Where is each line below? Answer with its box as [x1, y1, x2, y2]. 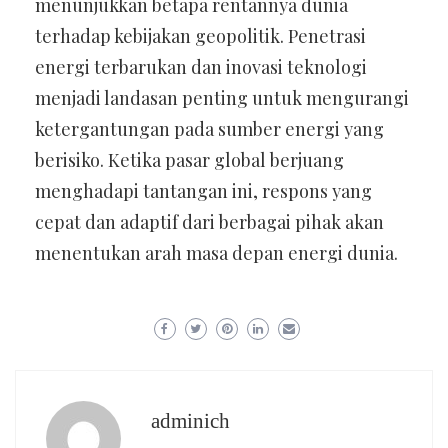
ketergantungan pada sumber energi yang [35, 117, 384, 141]
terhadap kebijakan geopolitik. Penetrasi [35, 24, 366, 48]
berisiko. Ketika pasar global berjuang [35, 148, 344, 172]
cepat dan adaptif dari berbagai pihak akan [35, 210, 384, 234]
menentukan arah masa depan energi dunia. [35, 241, 398, 265]
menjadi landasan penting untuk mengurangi [35, 86, 409, 110]
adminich [151, 409, 230, 433]
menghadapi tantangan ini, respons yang [35, 179, 372, 203]
